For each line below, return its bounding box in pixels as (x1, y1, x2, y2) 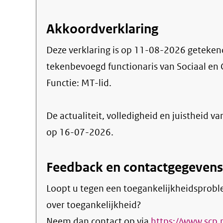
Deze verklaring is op (46, 44, 134, 56)
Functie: (46, 77, 81, 89)
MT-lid (81, 77, 109, 89)
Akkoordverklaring (46, 20, 158, 37)
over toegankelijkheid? (46, 199, 141, 211)
